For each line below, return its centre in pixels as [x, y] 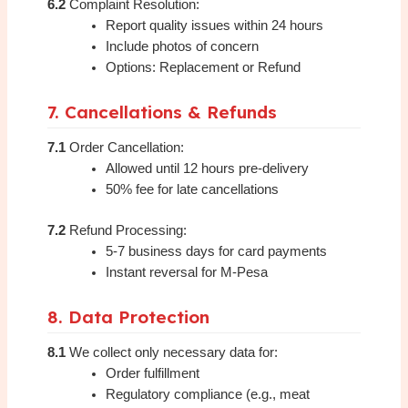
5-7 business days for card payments [217, 252]
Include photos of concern [183, 47]
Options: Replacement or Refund [204, 68]
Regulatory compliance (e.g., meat [208, 395]
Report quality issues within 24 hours [215, 26]
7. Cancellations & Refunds [163, 112]
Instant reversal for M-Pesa [187, 273]
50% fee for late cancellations [193, 190]
